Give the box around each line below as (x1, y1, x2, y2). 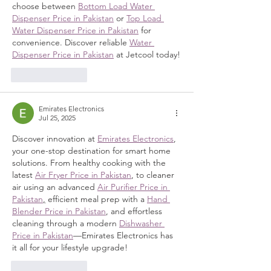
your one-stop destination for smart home (12, 145, 173, 156)
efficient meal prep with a (45, 193, 147, 204)
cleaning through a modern (12, 217, 119, 229)
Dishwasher (119, 217, 165, 229)
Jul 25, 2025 (39, 113, 76, 122)
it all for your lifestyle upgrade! (12, 241, 128, 253)
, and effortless (106, 205, 165, 217)
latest (12, 169, 35, 180)
